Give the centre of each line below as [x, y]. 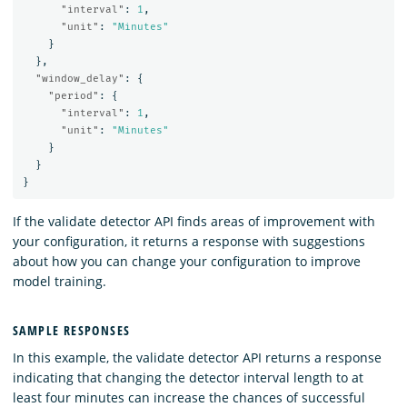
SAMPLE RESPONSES [72, 330]
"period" [73, 95]
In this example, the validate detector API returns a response [197, 357]
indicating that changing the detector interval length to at [188, 377]
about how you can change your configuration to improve [187, 262]
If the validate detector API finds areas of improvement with [194, 222]
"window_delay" [79, 78]
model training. [60, 282]
